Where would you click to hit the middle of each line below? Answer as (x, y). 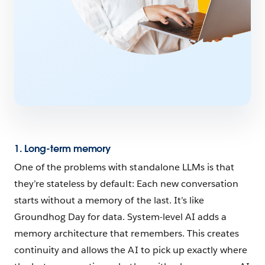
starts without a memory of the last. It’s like (109, 200)
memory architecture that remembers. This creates (127, 233)
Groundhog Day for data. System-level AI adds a (120, 216)
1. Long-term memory (63, 149)
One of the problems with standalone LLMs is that (124, 167)
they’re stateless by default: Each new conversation (126, 183)
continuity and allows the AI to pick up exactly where (131, 250)
